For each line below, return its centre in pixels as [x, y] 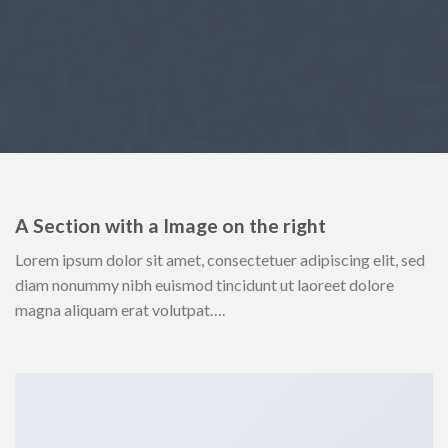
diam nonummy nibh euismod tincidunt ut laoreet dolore [204, 285]
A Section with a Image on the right [170, 225]
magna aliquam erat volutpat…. [120, 310]
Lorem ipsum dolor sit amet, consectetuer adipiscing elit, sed [220, 260]
